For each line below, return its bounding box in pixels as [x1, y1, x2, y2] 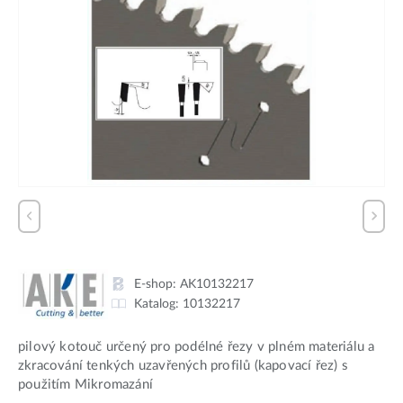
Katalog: [134, 296, 183, 310]
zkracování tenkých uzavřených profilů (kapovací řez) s [18, 358, 348, 372]
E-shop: [134, 276, 180, 291]
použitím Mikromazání [18, 377, 153, 391]
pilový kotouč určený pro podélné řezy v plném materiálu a [18, 339, 375, 354]
